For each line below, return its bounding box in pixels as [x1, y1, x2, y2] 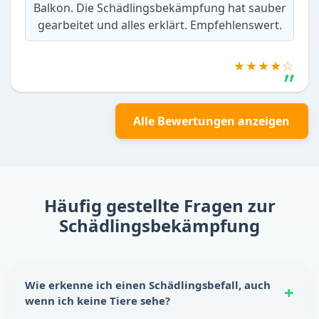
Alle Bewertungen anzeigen [133, 113, 291, 130]
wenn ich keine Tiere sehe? [25, 293, 170, 308]
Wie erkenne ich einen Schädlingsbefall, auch [25, 277, 271, 292]
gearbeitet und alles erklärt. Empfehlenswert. [37, 17, 282, 33]
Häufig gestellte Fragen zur [43, 193, 276, 217]
